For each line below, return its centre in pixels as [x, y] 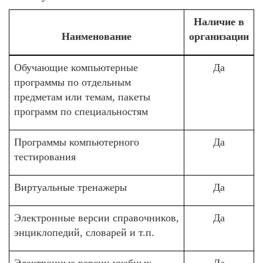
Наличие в [219, 22]
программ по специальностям [81, 112]
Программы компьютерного [77, 142]
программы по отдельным [73, 82]
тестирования [45, 157]
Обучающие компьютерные [76, 68]
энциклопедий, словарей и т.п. [84, 232]
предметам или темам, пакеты [82, 97]
